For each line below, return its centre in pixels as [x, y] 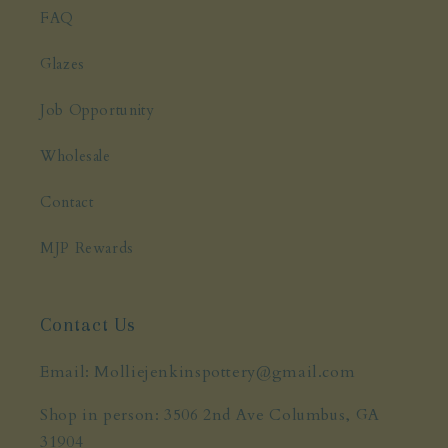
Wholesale [75, 155]
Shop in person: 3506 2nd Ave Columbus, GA [210, 414]
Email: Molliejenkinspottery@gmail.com [198, 372]
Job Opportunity [97, 109]
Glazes [62, 63]
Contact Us [88, 325]
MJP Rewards [87, 247]
